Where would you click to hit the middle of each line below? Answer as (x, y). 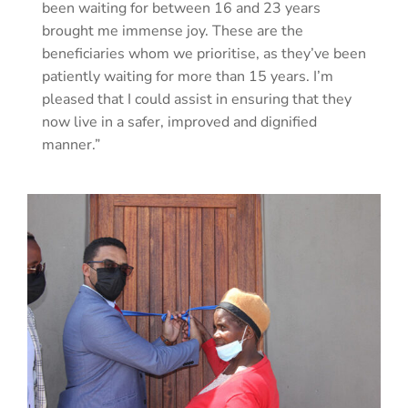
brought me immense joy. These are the (173, 31)
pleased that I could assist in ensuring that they (197, 100)
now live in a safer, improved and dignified (179, 122)
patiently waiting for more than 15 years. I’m (188, 77)
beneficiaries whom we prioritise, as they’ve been (204, 54)
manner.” (71, 145)
